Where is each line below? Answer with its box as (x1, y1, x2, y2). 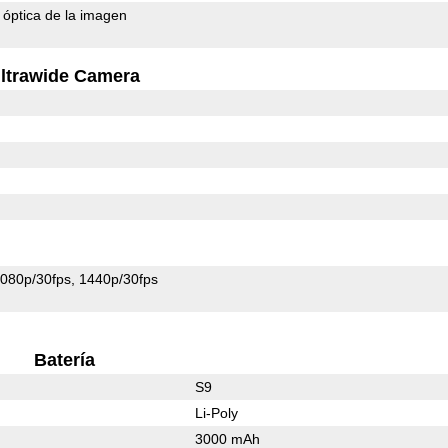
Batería (33, 349, 95, 370)
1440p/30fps (79, 270, 159, 287)
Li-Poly (194, 404, 238, 421)
